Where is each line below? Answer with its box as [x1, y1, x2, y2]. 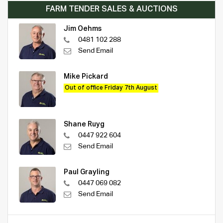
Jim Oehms [64, 25, 102, 32]
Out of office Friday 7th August [65, 85, 157, 91]
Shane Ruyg [64, 120, 105, 128]
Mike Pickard [64, 73, 108, 80]
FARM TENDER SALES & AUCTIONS [45, 5, 178, 13]
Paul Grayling [64, 168, 110, 176]
